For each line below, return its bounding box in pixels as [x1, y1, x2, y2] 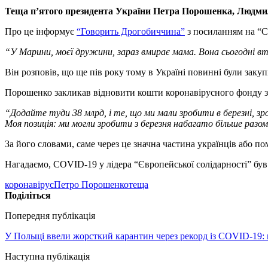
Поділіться [5, 190, 51, 200]
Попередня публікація [5, 210, 95, 221]
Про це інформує [5, 26, 77, 36]
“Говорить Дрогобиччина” [77, 26, 185, 36]
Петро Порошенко [54, 179, 129, 190]
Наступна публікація [5, 251, 90, 261]
